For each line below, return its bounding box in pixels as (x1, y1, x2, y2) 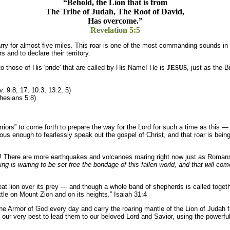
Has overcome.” (87, 16, 143, 26)
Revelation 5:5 (90, 26, 140, 35)
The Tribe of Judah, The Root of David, (46, 7, 184, 16)
